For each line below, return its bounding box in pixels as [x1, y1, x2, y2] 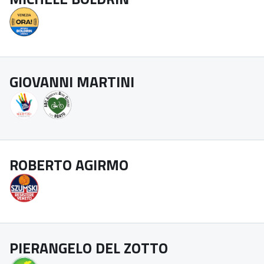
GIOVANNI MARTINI [9, 71, 134, 93]
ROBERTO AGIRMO [9, 154, 128, 176]
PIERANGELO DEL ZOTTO [9, 237, 168, 259]
